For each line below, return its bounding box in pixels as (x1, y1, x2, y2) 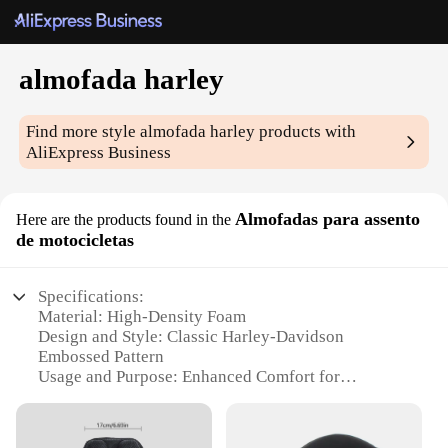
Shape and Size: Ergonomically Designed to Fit (38, 407, 372, 427)
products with (255, 122, 357, 142)
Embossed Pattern (38, 347, 165, 367)
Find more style (26, 122, 141, 142)
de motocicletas (16, 230, 134, 251)
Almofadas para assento (235, 209, 420, 230)
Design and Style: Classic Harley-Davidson (38, 327, 345, 347)
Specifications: (38, 287, 145, 307)
